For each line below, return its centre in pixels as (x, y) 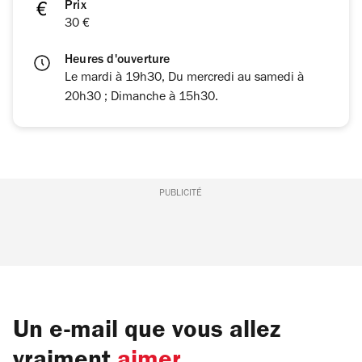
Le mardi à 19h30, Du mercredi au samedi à (184, 79)
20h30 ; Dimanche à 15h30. (141, 98)
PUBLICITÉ (181, 194)
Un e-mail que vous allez (147, 333)
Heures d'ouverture (118, 61)
